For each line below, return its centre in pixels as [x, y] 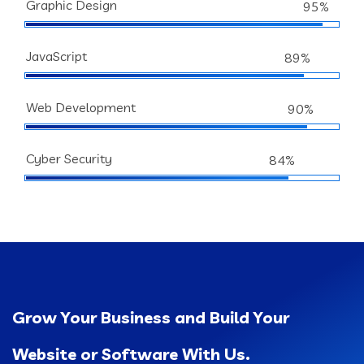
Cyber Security [69, 158]
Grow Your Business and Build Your [151, 317]
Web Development [81, 107]
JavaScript [56, 56]
